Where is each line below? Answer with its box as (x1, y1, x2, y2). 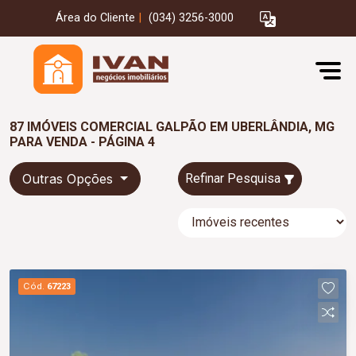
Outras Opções (22, 171, 117, 187)
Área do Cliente (56, 11, 135, 25)
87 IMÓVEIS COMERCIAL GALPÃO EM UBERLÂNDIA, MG (10, 119, 335, 134)
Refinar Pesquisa (185, 171, 284, 186)
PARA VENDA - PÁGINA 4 (10, 134, 155, 149)
